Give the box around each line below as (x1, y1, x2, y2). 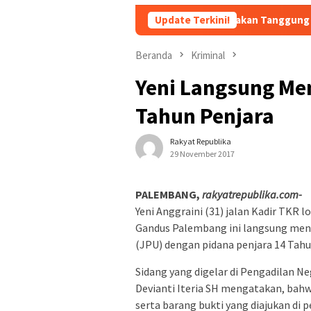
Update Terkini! (155, 13, 230, 26)
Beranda (135, 49, 172, 62)
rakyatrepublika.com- (202, 187, 302, 202)
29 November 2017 (170, 149, 235, 160)
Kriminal (191, 49, 225, 62)
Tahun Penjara (135, 102, 274, 131)
